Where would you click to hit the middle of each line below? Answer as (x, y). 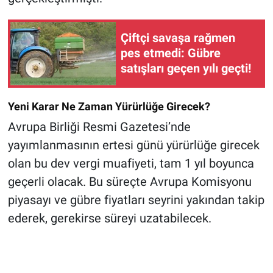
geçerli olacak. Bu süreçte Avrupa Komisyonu (129, 182)
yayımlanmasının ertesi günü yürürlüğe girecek (133, 145)
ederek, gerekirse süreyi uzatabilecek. (109, 218)
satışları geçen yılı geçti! (186, 69)
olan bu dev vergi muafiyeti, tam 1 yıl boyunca (131, 164)
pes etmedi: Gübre (171, 53)
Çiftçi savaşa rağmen (178, 38)
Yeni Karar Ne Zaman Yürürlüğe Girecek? (109, 106)
